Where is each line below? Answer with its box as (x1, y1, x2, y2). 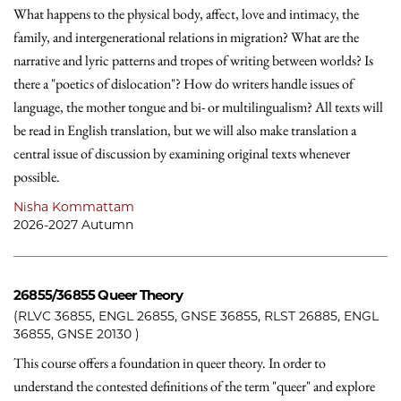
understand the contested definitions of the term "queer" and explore (13, 377, 375, 396)
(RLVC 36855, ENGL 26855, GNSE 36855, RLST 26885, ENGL (13, 308, 379, 324)
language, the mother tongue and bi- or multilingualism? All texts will (13, 98, 383, 116)
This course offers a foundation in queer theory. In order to (13, 354, 326, 372)
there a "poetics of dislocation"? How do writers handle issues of (13, 74, 354, 93)
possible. (13, 167, 63, 186)
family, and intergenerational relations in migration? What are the (13, 28, 359, 47)
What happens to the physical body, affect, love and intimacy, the (13, 4, 359, 23)
